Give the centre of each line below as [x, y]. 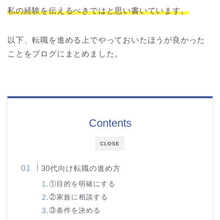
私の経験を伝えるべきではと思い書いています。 [98, 11]
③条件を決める [75, 211]
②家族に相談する [79, 197]
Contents [110, 123]
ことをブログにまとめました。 [65, 54]
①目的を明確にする [82, 184]
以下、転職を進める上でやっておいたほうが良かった [107, 40]
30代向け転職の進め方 [81, 168]
